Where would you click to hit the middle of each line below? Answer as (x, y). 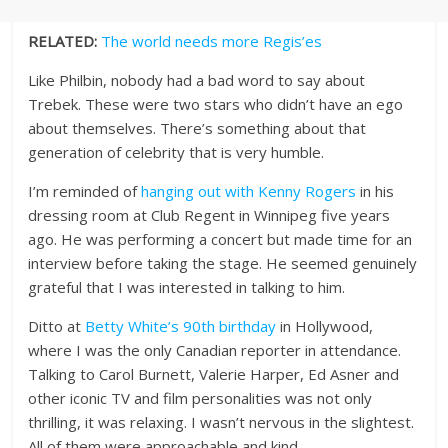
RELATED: (63, 41)
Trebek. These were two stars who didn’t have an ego (216, 104)
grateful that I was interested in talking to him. (187, 287)
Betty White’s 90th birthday (181, 326)
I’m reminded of (85, 191)
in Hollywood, (325, 326)
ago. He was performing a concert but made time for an (220, 239)
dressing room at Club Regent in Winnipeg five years (209, 215)
